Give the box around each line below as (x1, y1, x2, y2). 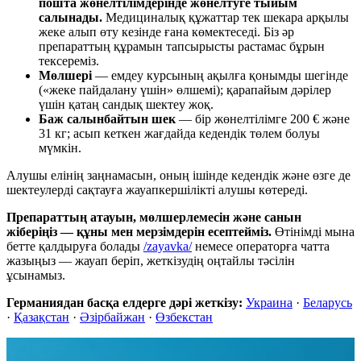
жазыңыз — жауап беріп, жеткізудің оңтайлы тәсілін (6, 253, 295, 268)
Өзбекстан (156, 309, 213, 324)
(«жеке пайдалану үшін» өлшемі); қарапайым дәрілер (39, 82, 331, 97)
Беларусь (303, 295, 352, 309)
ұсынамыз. (6, 268, 65, 282)
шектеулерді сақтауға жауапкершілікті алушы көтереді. (6, 182, 308, 197)
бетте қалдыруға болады (6, 239, 143, 253)
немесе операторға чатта (192, 239, 330, 253)
